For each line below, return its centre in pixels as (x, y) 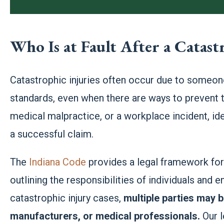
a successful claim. (52, 134)
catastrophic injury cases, (67, 198)
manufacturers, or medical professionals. (105, 216)
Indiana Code (58, 162)
